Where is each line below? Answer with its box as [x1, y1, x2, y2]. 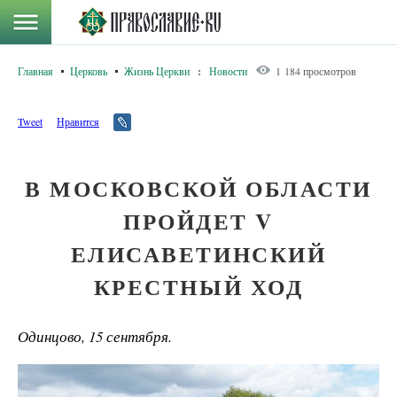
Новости [209, 64, 247, 78]
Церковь [70, 64, 107, 78]
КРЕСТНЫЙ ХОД [93, 270, 304, 303]
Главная [18, 64, 53, 78]
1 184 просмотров [276, 64, 356, 78]
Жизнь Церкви [124, 64, 190, 78]
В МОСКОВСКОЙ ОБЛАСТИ [25, 172, 372, 205]
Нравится [57, 114, 99, 128]
